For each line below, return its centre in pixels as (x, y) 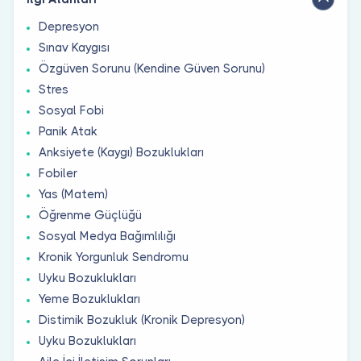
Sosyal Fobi (71, 110)
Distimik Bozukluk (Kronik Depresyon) (142, 320)
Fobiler (58, 173)
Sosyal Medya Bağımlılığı (107, 236)
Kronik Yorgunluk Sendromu (114, 257)
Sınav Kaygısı (74, 47)
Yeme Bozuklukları (89, 299)
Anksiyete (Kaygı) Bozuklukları (121, 152)
